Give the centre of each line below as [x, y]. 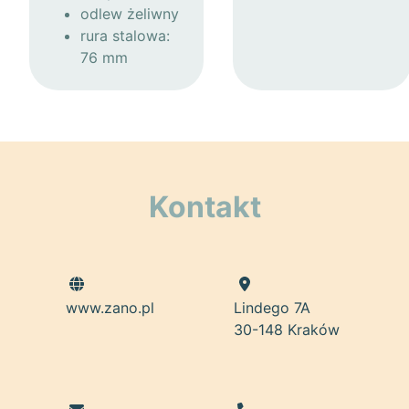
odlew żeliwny [130, 13]
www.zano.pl [110, 307]
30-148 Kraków [287, 329]
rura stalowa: [125, 35]
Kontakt [204, 206]
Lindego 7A [272, 307]
